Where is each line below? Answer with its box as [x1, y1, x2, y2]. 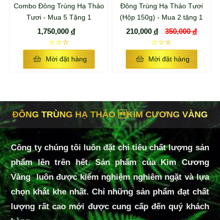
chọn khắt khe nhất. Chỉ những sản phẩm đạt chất [11, 187, 209, 196]
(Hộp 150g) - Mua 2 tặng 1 [120, 13, 203, 21]
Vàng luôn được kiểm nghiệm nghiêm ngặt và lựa [11, 172, 209, 182]
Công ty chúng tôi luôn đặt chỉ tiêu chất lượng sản [11, 142, 209, 152]
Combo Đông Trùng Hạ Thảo [13, 1, 104, 10]
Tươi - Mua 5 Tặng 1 [26, 13, 91, 21]
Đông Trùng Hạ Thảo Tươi [120, 1, 203, 10]
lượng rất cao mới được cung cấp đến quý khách [11, 201, 209, 211]
